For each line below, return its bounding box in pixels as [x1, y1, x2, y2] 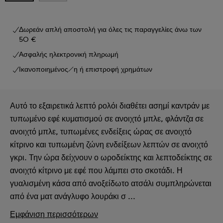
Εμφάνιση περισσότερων [10, 210, 98, 219]
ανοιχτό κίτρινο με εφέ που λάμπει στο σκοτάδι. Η [10, 166, 183, 175]
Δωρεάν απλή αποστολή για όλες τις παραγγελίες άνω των [19, 26, 202, 33]
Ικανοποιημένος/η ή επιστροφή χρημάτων [19, 66, 152, 73]
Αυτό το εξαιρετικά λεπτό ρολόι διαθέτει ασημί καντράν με [10, 102, 210, 110]
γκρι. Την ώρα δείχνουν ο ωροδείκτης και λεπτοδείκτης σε [10, 153, 212, 162]
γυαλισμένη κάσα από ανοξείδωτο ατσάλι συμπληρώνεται [10, 179, 212, 188]
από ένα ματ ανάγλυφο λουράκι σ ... [10, 192, 135, 201]
